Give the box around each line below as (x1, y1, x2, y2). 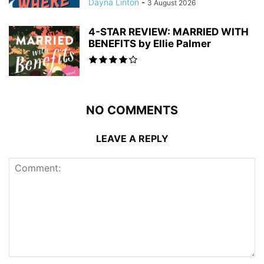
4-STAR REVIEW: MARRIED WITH (88, 26, 249, 38)
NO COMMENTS (86, 103, 178, 118)
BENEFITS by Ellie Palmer (88, 38, 211, 50)
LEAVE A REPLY (95, 133, 169, 145)
